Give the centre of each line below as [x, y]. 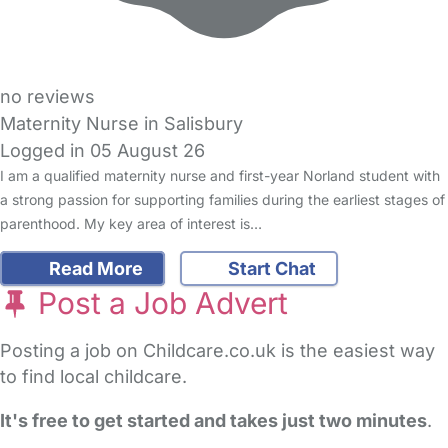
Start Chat [270, 269]
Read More [93, 269]
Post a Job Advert [159, 303]
